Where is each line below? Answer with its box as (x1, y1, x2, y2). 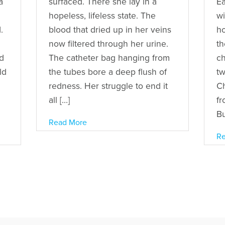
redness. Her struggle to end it (49, 80, 168, 91)
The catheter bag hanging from (49, 52, 170, 63)
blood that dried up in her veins (49, 24, 172, 35)
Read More (49, 117, 87, 128)
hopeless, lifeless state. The (49, 10, 156, 21)
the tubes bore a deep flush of (49, 66, 167, 77)
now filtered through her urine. (49, 38, 169, 49)
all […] (49, 94, 70, 105)
